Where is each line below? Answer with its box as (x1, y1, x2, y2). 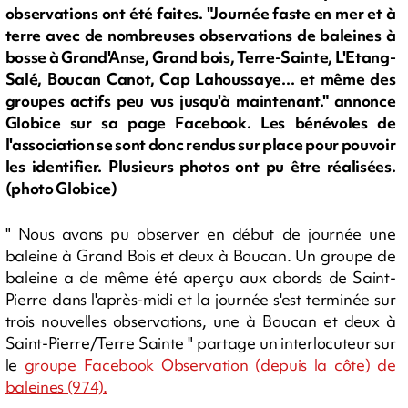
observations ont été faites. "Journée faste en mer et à (5, 3, 396, 25)
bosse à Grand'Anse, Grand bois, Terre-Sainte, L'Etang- (5, 46, 396, 68)
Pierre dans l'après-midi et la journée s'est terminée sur (5, 289, 396, 310)
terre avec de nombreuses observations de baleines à (5, 25, 396, 46)
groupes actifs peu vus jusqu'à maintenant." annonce (5, 90, 396, 112)
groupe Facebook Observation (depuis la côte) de (24, 354, 396, 375)
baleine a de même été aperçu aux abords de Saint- (5, 267, 396, 288)
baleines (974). (5, 376, 107, 397)
